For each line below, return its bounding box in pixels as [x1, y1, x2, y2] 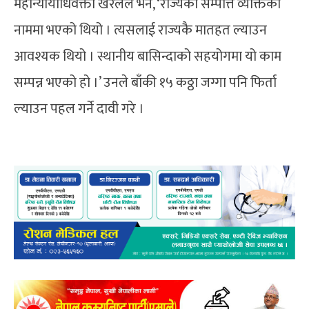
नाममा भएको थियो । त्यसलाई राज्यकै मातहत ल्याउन [14, 18, 267, 42]
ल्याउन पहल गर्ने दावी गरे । [14, 97, 144, 121]
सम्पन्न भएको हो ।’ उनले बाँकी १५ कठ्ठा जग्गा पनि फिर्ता [14, 70, 277, 94]
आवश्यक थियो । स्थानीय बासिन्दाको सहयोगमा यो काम [14, 44, 281, 68]
